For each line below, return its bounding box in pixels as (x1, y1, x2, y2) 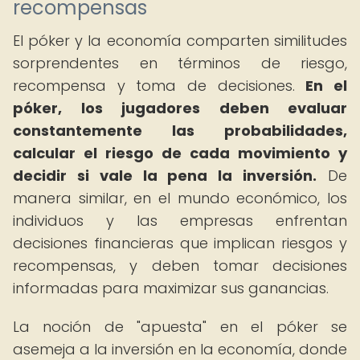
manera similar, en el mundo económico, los (13, 188, 347, 208)
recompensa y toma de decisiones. (13, 76, 306, 96)
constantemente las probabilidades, (13, 121, 347, 141)
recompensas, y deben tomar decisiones (13, 256, 347, 276)
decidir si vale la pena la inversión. (13, 166, 317, 186)
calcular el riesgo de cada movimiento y (13, 143, 347, 163)
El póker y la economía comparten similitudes (13, 31, 347, 51)
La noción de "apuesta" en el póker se (13, 317, 347, 337)
